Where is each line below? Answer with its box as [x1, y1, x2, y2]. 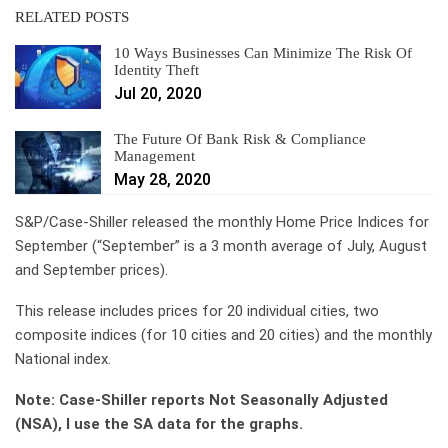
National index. [15, 350, 111, 369]
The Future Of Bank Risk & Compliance [114, 130, 366, 147]
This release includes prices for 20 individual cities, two [15, 302, 379, 321]
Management [114, 147, 195, 164]
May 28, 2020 [114, 169, 211, 189]
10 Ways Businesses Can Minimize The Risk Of [114, 45, 412, 61]
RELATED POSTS [15, 9, 129, 25]
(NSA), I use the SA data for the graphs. [15, 415, 303, 434]
